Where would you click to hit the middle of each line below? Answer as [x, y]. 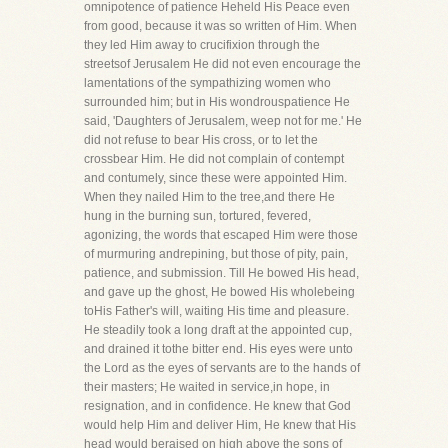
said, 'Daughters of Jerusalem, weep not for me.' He [223, 121]
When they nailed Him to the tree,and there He [209, 197]
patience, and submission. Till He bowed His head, [221, 273]
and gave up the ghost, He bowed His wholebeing [219, 292]
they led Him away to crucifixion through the [202, 45]
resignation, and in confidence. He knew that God [217, 406]
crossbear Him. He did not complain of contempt [214, 159]
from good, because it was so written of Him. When [220, 26]
